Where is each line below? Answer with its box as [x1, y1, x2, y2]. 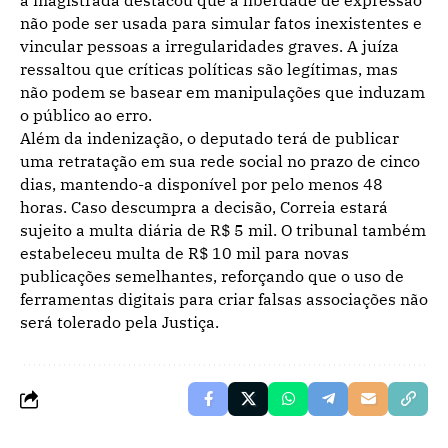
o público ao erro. [20, 105, 152, 125]
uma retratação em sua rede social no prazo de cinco [20, 151, 420, 171]
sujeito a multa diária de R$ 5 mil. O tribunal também [20, 220, 426, 240]
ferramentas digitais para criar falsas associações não [20, 289, 428, 309]
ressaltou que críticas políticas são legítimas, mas [20, 59, 398, 79]
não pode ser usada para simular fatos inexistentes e [20, 13, 422, 33]
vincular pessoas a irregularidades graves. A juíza [20, 36, 399, 56]
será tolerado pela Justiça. [20, 312, 219, 332]
